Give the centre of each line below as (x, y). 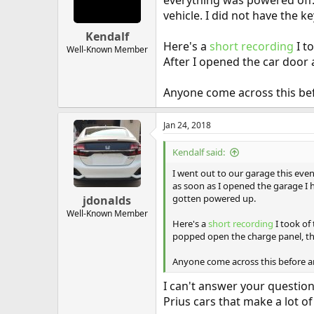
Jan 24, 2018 (187, 125)
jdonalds (107, 200)
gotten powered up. (214, 198)
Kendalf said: (199, 152)
